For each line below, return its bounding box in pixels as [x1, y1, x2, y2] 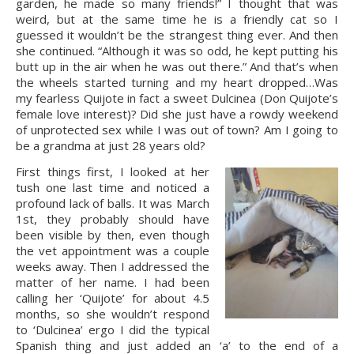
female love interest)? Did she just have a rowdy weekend [16, 106, 338, 122]
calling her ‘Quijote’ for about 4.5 [16, 290, 209, 306]
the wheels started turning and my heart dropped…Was [16, 74, 338, 90]
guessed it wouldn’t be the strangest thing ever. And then [16, 27, 338, 43]
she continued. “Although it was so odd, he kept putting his [16, 43, 338, 58]
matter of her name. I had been [16, 274, 209, 290]
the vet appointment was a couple [16, 243, 209, 258]
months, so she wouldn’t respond [16, 306, 209, 322]
